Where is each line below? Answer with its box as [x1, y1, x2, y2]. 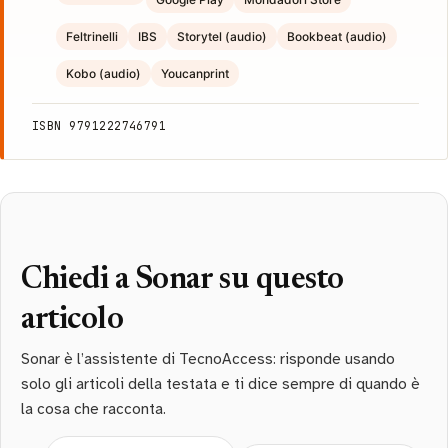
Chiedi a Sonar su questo [21, 265, 344, 297]
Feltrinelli [66, 29, 118, 45]
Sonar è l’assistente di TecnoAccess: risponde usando [21, 349, 395, 368]
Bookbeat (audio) [287, 29, 387, 45]
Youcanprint [161, 66, 229, 82]
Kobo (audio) [66, 66, 141, 82]
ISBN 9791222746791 [32, 118, 167, 134]
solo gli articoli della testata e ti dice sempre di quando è [21, 374, 420, 393]
